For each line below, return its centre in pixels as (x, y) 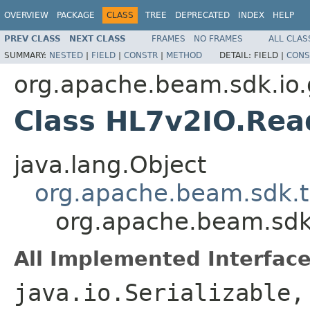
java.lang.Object (110, 164)
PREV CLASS (33, 38)
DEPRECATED (202, 15)
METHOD (184, 55)
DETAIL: (237, 55)
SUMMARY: (27, 55)
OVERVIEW (26, 15)
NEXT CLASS (98, 38)
